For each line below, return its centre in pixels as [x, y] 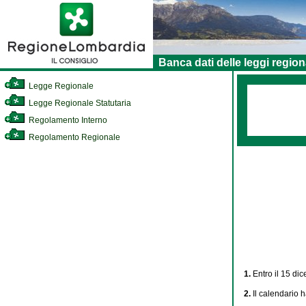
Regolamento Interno [67, 120]
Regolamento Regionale [73, 137]
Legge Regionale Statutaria [79, 103]
